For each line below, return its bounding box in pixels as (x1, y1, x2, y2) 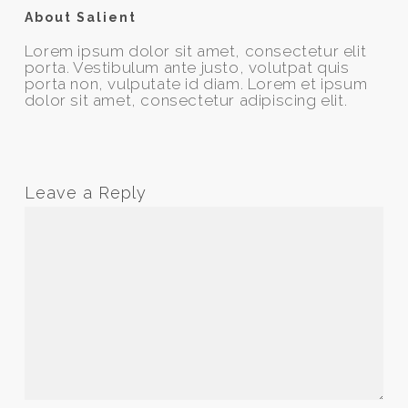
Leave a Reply (24, 183, 147, 202)
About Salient (24, 10, 137, 25)
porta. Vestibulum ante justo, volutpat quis (24, 58, 350, 76)
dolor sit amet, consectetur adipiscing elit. (24, 91, 348, 109)
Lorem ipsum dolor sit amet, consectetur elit (24, 42, 367, 60)
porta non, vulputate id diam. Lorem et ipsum (24, 75, 368, 93)
